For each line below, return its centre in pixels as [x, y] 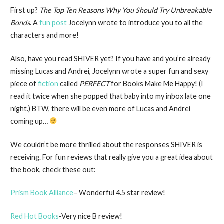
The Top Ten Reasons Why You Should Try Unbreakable [125, 10]
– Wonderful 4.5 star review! [119, 193]
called [69, 83]
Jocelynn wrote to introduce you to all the [135, 23]
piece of [24, 83]
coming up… [30, 121]
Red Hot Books [34, 216]
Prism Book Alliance [42, 193]
